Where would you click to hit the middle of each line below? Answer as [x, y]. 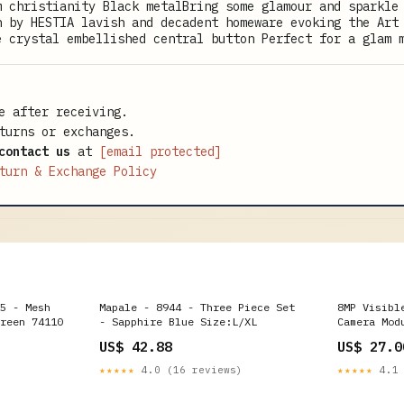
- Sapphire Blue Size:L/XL [178, 321]
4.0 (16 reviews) [189, 369]
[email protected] [161, 151]
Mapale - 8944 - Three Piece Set [197, 307]
